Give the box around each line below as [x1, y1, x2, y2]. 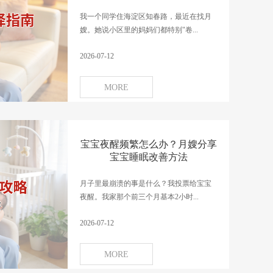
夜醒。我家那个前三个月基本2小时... [80, 193, 199, 201]
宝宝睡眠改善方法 [109, 152, 188, 162]
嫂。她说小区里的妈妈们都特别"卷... [80, 26, 198, 34]
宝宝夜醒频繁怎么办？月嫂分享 [80, 139, 217, 149]
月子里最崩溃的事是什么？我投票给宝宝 [80, 179, 211, 188]
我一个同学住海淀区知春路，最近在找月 [80, 12, 211, 21]
